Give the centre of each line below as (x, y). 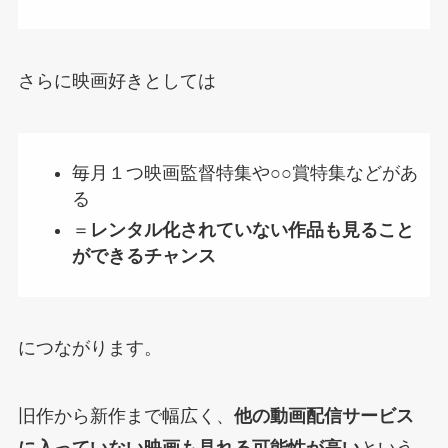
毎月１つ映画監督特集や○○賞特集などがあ (244, 173)
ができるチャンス (143, 255)
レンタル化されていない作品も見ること (251, 229)
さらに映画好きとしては (116, 80)
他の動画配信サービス (323, 416)
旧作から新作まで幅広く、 (125, 416)
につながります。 (89, 348)
